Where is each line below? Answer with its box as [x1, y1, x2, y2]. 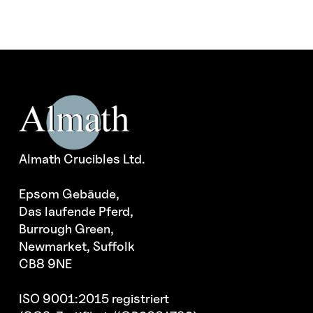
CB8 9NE [19, 256, 73, 272]
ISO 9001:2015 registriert [19, 291, 170, 307]
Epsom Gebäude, [19, 186, 120, 202]
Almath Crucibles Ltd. [19, 151, 146, 167]
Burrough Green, [19, 221, 115, 237]
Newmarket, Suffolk [19, 238, 136, 254]
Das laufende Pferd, [19, 203, 134, 219]
